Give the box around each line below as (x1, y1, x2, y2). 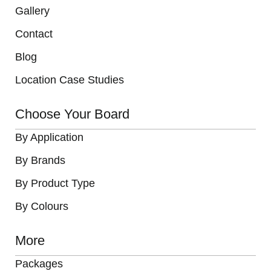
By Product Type (15, 177, 95, 189)
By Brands (15, 154, 65, 166)
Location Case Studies (15, 74, 124, 86)
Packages (15, 258, 63, 270)
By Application (15, 131, 83, 143)
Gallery (15, 5, 50, 17)
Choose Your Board (15, 106, 129, 122)
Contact (15, 28, 53, 40)
